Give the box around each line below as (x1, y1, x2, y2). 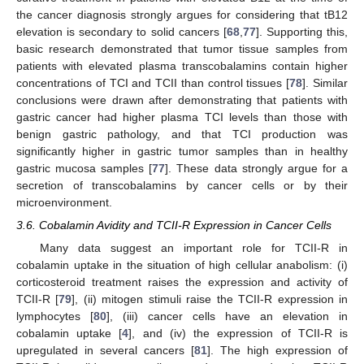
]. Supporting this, (255, 25, 348, 39)
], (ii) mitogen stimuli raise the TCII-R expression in (71, 292, 349, 306)
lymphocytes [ (16, 310, 93, 323)
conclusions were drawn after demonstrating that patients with (16, 93, 348, 107)
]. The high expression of (207, 344, 348, 357)
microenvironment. (16, 196, 112, 210)
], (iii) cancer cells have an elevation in (106, 310, 348, 323)
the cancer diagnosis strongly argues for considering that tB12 (16, 8, 348, 22)
